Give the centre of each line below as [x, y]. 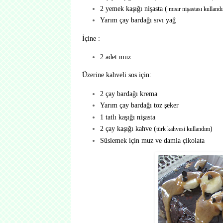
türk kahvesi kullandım [183, 129]
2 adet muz [115, 56]
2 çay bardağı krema [128, 93]
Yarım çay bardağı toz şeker [139, 105]
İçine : [91, 38]
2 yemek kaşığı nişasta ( [133, 8]
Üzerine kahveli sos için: [117, 75]
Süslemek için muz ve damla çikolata [152, 140]
